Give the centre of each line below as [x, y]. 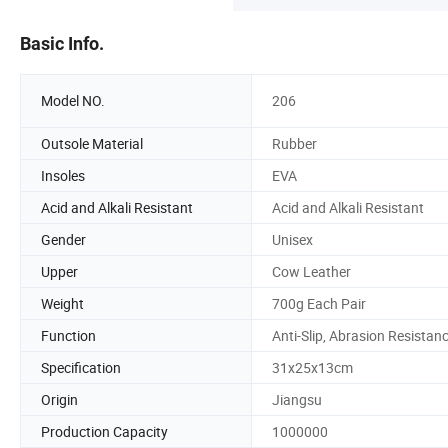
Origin [59, 399]
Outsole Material [92, 143]
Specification [81, 367]
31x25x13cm [312, 367]
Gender [63, 239]
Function [68, 335]
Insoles [63, 175]
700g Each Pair [319, 303]
